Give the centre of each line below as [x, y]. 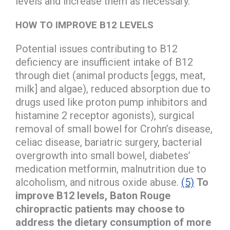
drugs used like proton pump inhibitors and [111, 102]
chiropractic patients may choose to [100, 209]
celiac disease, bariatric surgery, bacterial [109, 142]
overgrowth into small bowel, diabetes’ [103, 155]
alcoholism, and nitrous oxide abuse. [98, 182]
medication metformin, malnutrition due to [111, 169]
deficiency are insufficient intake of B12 [104, 62]
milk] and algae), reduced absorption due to [113, 89]
